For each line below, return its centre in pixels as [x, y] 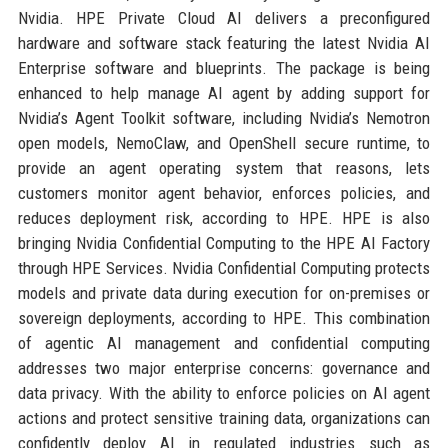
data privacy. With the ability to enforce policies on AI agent [224, 393]
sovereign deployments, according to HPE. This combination [224, 318]
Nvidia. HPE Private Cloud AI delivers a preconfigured [224, 18]
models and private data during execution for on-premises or [224, 293]
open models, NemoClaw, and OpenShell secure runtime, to [224, 143]
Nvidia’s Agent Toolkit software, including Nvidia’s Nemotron [224, 118]
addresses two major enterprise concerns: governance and [224, 368]
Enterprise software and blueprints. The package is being [224, 68]
